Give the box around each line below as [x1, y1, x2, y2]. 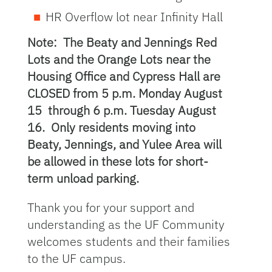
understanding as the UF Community [27, 216, 225, 233]
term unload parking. [27, 170, 142, 186]
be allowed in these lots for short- [27, 153, 208, 169]
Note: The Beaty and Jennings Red [27, 34, 217, 50]
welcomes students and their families [27, 233, 230, 250]
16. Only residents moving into [27, 119, 195, 135]
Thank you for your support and [27, 199, 194, 216]
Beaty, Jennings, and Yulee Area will [27, 136, 222, 152]
